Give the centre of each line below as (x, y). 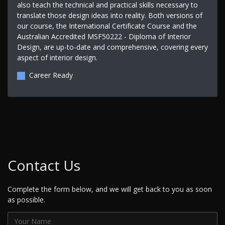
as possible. (26, 199)
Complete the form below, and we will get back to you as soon (110, 189)
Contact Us (44, 165)
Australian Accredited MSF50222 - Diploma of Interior (104, 37)
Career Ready (51, 75)
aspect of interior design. (57, 58)
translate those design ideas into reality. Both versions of (109, 16)
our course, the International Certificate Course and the (107, 26)
